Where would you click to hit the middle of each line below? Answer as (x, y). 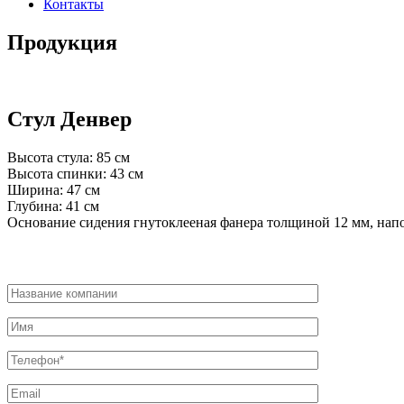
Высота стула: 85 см (69, 157)
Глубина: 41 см (53, 206)
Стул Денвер (69, 119)
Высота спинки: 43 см (75, 173)
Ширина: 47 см (54, 189)
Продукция (62, 42)
